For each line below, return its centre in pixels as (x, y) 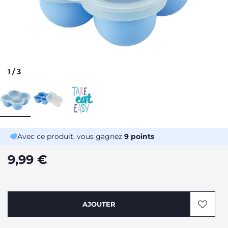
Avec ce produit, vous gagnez (71, 136)
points (141, 136)
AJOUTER (99, 204)
